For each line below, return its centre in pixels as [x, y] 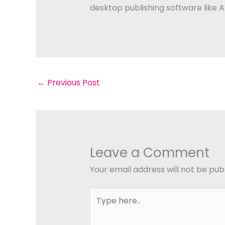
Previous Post [73, 82]
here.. [100, 206]
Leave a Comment [149, 153]
